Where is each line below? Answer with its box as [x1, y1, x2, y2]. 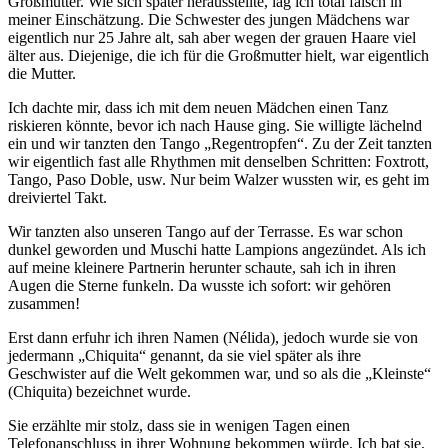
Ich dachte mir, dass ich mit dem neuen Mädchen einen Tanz [8, 98, 388, 116]
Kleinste [372, 364, 424, 382]
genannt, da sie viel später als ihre [146, 346, 361, 364]
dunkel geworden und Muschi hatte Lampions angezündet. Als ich [8, 240, 426, 258]
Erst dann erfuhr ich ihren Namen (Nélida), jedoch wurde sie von [8, 328, 418, 346]
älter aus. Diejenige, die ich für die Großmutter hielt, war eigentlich [8, 46, 429, 64]
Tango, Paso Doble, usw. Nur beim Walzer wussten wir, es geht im [8, 170, 429, 188]
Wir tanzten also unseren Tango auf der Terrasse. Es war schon [8, 222, 403, 240]
